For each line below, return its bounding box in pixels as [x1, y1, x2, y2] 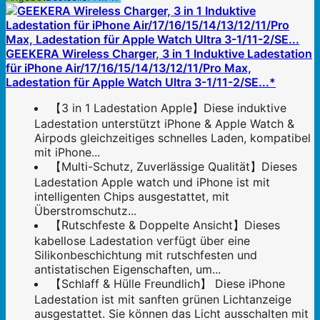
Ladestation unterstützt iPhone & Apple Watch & [34, 116, 294, 131]
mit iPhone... [34, 145, 100, 160]
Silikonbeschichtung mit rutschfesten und [34, 248, 257, 263]
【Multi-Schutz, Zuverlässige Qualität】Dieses [50, 159, 297, 174]
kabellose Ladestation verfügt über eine [34, 234, 250, 249]
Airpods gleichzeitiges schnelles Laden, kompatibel [34, 131, 311, 146]
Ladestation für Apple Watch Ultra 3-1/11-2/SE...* [6, 75, 276, 90]
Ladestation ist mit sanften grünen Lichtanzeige [34, 292, 291, 307]
